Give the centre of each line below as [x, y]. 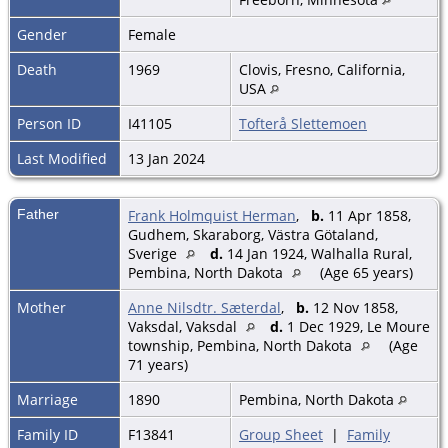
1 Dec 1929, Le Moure [356, 326]
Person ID [49, 123]
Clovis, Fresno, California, [322, 69]
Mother [41, 307]
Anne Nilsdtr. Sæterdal [204, 307]
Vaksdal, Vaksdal [184, 326]
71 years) [160, 364]
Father [38, 213]
